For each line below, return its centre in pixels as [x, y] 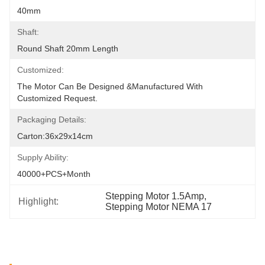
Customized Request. [57, 98]
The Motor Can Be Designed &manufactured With [110, 86]
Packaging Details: [52, 119]
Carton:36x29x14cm [55, 136]
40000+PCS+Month [54, 174]
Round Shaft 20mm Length [68, 49]
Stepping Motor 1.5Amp [155, 196]
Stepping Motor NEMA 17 [159, 207]
